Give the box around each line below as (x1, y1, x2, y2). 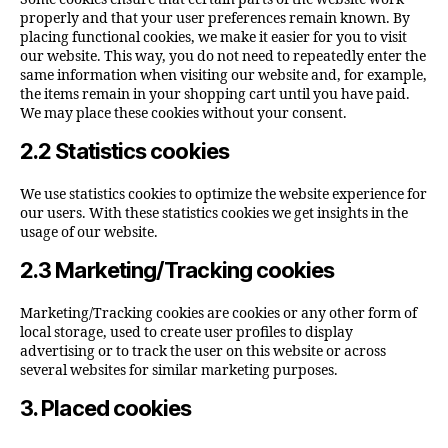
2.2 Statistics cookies (20, 138, 229, 164)
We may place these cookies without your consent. (20, 105, 347, 122)
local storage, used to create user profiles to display (20, 324, 353, 341)
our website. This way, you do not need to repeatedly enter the (20, 48, 426, 65)
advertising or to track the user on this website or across (20, 343, 386, 360)
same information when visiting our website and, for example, (20, 67, 427, 84)
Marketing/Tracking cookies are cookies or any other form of (20, 305, 417, 322)
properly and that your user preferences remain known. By (20, 10, 410, 27)
